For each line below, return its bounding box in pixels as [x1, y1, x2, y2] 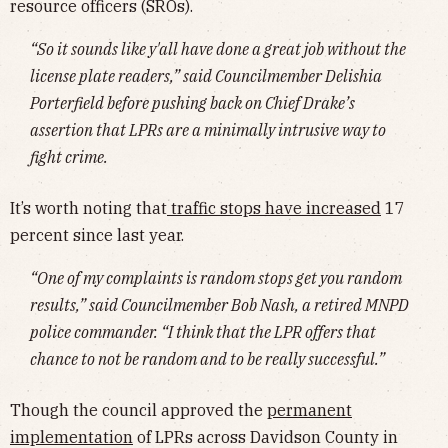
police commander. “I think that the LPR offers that [30, 321, 376, 342]
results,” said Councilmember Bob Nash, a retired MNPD [30, 294, 409, 315]
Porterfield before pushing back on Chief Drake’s [30, 92, 355, 113]
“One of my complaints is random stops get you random [30, 267, 402, 288]
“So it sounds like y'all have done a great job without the [30, 38, 406, 59]
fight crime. [30, 146, 108, 167]
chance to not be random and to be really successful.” [30, 348, 385, 369]
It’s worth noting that [10, 197, 167, 218]
